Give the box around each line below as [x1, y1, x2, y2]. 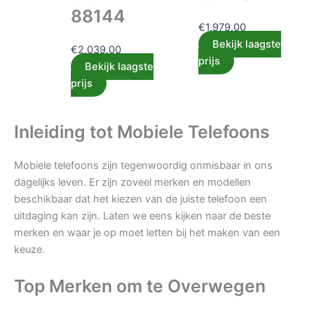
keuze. [14, 243, 45, 257]
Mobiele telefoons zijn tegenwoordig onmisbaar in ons [14, 159, 273, 172]
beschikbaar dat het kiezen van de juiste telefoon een [14, 193, 267, 206]
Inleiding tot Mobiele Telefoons [14, 121, 270, 143]
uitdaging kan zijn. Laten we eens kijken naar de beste [14, 210, 271, 223]
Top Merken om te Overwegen [14, 275, 266, 296]
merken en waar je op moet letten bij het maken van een [14, 226, 280, 240]
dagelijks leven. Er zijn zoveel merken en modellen [14, 176, 251, 189]
